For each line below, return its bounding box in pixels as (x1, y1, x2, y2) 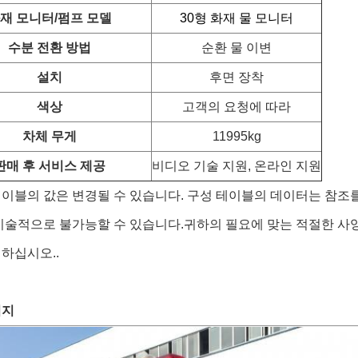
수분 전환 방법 (8, 41, 91, 54)
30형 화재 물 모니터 (180, 11, 293, 25)
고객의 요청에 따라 (182, 100, 291, 113)
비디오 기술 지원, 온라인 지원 (152, 159, 321, 173)
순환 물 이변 (201, 41, 272, 54)
